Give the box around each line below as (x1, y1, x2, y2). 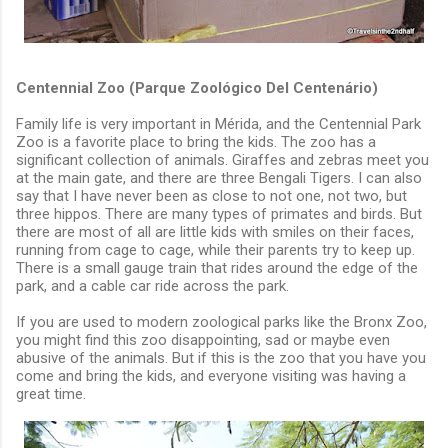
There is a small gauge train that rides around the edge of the (16, 259, 418, 277)
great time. (16, 385, 86, 403)
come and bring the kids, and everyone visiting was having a (16, 367, 406, 385)
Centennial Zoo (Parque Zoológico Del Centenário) (16, 79, 378, 97)
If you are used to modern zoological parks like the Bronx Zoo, (16, 313, 427, 331)
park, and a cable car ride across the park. (16, 277, 289, 295)
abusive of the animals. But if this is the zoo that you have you (16, 349, 426, 367)
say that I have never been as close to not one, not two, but (16, 187, 407, 205)
